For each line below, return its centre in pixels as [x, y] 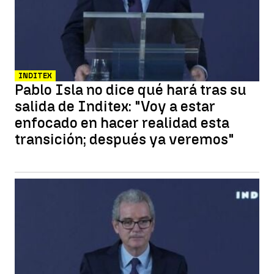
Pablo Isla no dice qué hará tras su [131, 90]
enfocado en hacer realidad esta [122, 123]
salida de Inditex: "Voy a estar [115, 106]
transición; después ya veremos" [124, 139]
